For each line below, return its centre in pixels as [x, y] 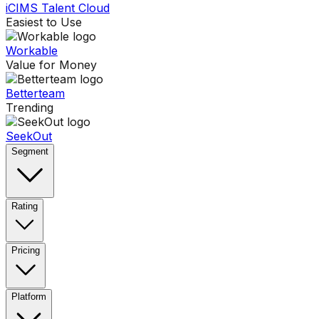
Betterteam [35, 94]
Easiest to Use [44, 22]
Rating [25, 206]
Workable [32, 51]
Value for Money [51, 65]
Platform [29, 297]
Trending [30, 108]
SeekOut [29, 136]
